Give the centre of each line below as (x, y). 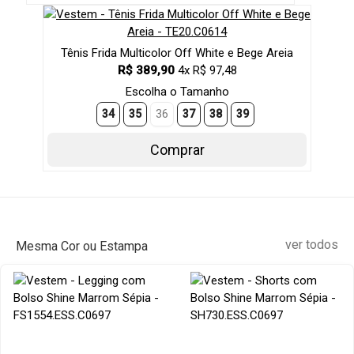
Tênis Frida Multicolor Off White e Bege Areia (177, 53)
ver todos (312, 245)
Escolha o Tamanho (177, 92)
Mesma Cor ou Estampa (82, 247)
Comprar (177, 150)
